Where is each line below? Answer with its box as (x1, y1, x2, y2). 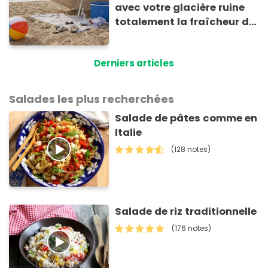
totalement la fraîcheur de (115, 14, 255, 29)
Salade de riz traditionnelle (115, 204, 257, 218)
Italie (115, 126, 142, 140)
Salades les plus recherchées (9, 92, 174, 107)
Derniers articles (94, 57, 174, 70)
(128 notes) (171, 144, 211, 155)
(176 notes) (172, 223, 212, 233)
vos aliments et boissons (198, 29, 246, 43)
